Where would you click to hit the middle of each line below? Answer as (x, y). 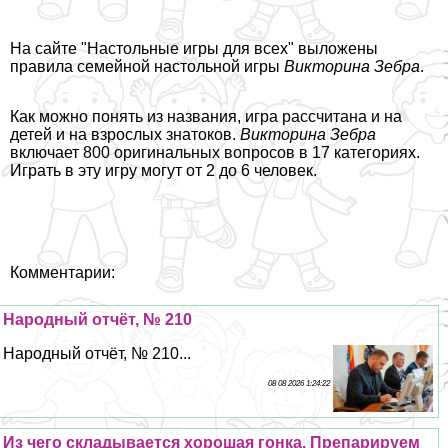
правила (41, 67)
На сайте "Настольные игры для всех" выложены (194, 49)
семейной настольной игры (178, 67)
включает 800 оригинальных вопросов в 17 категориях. (215, 153)
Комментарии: (62, 273)
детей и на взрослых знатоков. (125, 135)
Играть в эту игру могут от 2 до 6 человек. (163, 171)
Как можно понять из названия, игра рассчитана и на (206, 117)
